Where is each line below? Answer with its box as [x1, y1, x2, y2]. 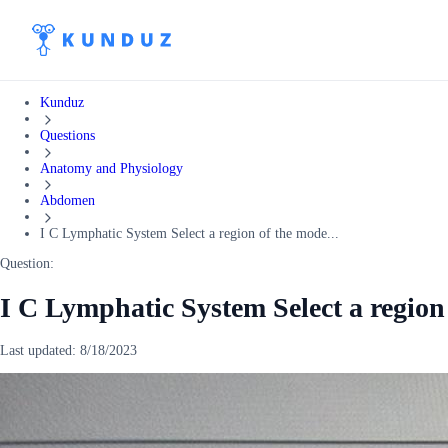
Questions [40, 127, 95, 143]
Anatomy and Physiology [40, 160, 183, 176]
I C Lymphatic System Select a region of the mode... [40, 226, 339, 242]
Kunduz [40, 95, 84, 110]
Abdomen [40, 193, 95, 209]
